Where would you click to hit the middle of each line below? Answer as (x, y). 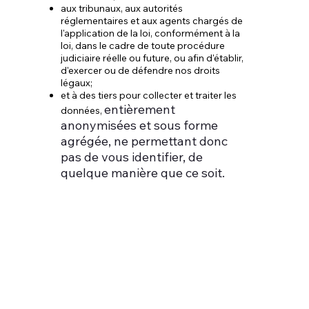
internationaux (117, 254)
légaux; (77, 83)
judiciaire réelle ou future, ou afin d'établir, (152, 58)
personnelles (111, 297)
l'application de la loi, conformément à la (151, 33)
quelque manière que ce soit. (143, 173)
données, (83, 110)
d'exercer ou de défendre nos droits (141, 70)
